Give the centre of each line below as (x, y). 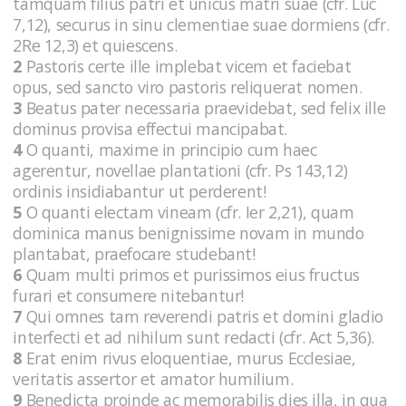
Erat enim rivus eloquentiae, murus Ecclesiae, (189, 358)
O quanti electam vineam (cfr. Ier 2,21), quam (188, 213)
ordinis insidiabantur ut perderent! (141, 192)
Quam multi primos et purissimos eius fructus (191, 275)
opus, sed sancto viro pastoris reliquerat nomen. (189, 87)
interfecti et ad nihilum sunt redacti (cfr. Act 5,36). (196, 338)
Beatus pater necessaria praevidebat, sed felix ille (204, 108)
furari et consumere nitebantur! (130, 296)
